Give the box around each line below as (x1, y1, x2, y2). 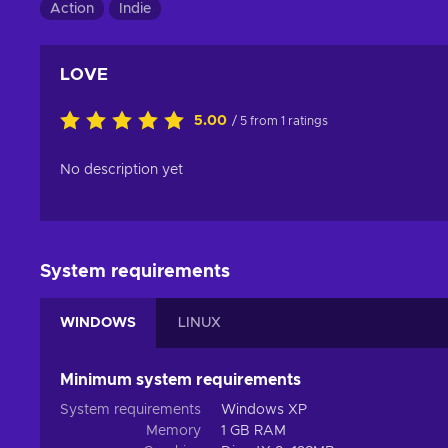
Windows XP (221, 403, 307, 418)
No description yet (60, 163, 183, 178)
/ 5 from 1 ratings (232, 115, 328, 128)
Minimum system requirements (60, 372, 301, 389)
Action (50, 2, 94, 17)
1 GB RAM (221, 424, 286, 439)
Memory (146, 424, 201, 439)
